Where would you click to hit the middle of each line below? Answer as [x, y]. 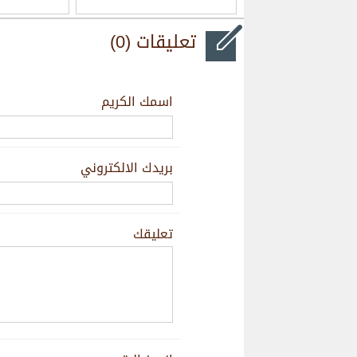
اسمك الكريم [137, 102]
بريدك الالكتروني [126, 168]
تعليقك [153, 234]
